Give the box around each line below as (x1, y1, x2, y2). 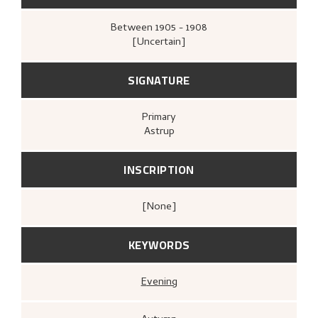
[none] (153, 198, 176, 216)
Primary (148, 109, 176, 126)
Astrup (143, 123, 175, 141)
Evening (146, 273, 177, 291)
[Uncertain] (133, 33, 185, 51)
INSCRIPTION (124, 158, 194, 180)
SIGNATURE (128, 69, 190, 91)
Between (117, 19, 153, 37)
